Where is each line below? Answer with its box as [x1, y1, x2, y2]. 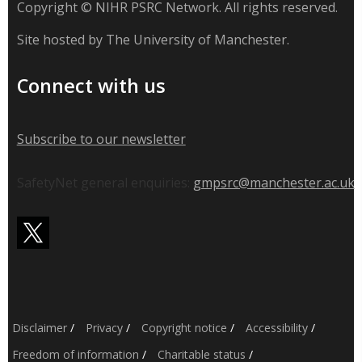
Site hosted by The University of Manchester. [16, 31, 289, 49]
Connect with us [16, 73, 166, 99]
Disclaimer [12, 319, 67, 335]
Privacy [86, 319, 123, 335]
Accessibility [246, 319, 308, 335]
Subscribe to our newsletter [16, 129, 186, 148]
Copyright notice [141, 319, 227, 335]
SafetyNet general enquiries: [16, 173, 193, 192]
